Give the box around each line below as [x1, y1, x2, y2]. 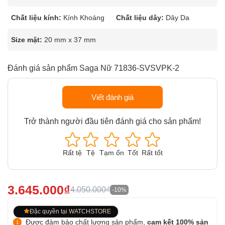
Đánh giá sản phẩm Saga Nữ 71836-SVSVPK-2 [8, 64, 179, 72]
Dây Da [166, 14, 189, 22]
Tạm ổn [99, 149, 124, 157]
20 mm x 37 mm [44, 36, 96, 44]
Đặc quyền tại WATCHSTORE [30, 208, 111, 215]
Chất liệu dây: [116, 14, 164, 22]
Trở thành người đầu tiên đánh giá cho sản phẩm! [24, 117, 201, 126]
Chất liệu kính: [11, 14, 61, 22]
